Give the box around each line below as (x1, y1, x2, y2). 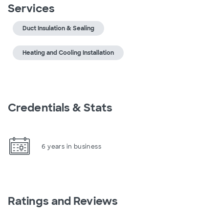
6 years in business (42, 142, 101, 151)
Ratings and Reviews (8, 194, 118, 208)
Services (8, 1, 55, 16)
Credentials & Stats (8, 101, 112, 115)
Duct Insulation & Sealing (22, 24, 94, 32)
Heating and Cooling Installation (22, 49, 114, 57)
